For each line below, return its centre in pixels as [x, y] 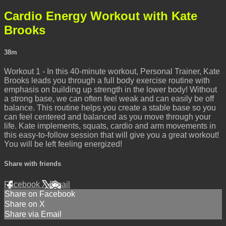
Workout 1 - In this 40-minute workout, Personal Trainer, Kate [112, 71]
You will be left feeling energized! [63, 144]
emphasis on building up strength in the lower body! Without [110, 89]
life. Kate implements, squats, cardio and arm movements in [110, 126]
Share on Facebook [40, 194]
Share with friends [33, 164]
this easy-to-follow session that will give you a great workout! [111, 135]
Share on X [25, 204]
